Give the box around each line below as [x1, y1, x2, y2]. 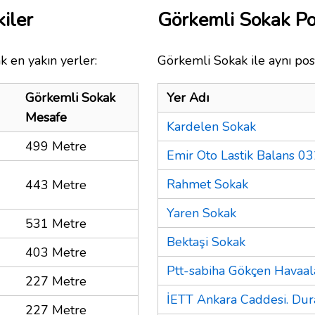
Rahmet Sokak [167, 175, 248, 193]
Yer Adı [167, 89, 209, 106]
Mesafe [25, 108, 67, 126]
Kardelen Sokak [167, 117, 256, 135]
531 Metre [25, 214, 86, 232]
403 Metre [25, 243, 86, 261]
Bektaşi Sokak [167, 233, 245, 250]
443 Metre [25, 176, 86, 193]
